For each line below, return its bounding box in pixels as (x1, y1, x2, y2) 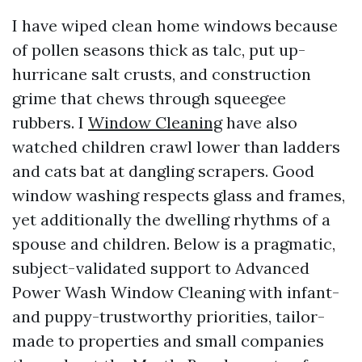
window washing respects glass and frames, (12, 185, 345, 205)
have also (222, 112, 297, 133)
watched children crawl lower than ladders (12, 137, 340, 157)
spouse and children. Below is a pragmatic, (12, 234, 335, 254)
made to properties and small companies (12, 330, 324, 351)
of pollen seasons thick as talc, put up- (12, 40, 305, 60)
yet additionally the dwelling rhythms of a (12, 209, 330, 229)
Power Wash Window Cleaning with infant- (12, 282, 339, 302)
